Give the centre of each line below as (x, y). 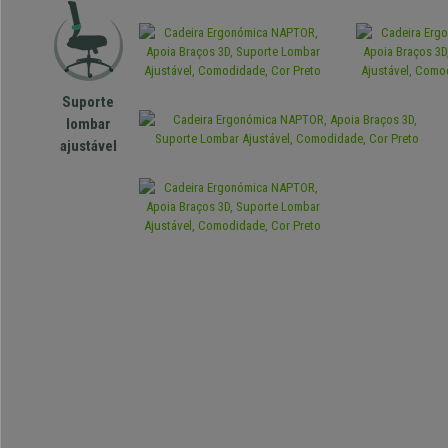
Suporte (88, 102)
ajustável (88, 146)
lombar (88, 124)
